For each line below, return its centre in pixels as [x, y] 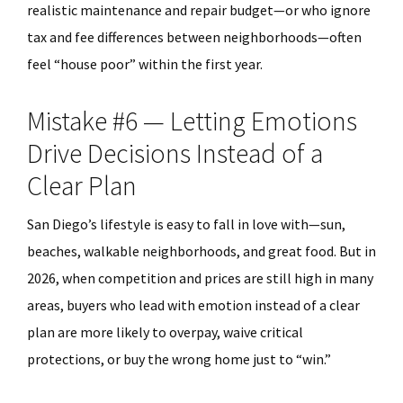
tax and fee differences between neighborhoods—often [194, 37]
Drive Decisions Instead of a [175, 153]
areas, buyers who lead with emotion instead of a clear [193, 305]
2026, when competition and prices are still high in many [200, 278]
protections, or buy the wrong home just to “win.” [179, 359]
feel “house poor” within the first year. [145, 64]
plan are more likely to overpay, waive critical [165, 332]
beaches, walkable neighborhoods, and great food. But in [201, 251]
